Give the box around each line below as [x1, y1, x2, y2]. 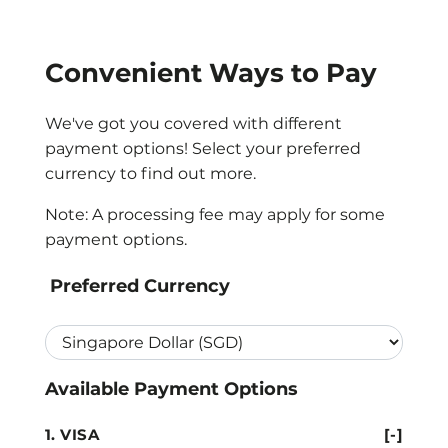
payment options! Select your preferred [45, 139, 361, 158]
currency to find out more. [45, 164, 256, 183]
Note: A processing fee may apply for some [45, 205, 385, 224]
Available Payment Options [45, 378, 298, 400]
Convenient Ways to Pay [45, 57, 377, 89]
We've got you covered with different [45, 114, 342, 133]
